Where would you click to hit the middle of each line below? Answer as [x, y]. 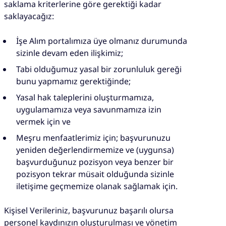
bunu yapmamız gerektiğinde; [73, 81]
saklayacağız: [29, 16]
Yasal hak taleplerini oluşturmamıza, [85, 97]
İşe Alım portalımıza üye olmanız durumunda [102, 41]
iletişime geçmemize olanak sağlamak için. [97, 186]
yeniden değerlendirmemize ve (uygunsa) [95, 150]
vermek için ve [43, 121]
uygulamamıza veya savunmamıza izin [89, 109]
